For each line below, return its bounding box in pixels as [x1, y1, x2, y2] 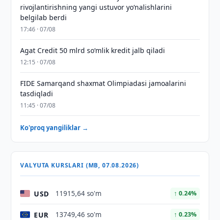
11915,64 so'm [55, 189, 102, 198]
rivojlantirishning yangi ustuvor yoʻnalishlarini [20, 2, 172, 12]
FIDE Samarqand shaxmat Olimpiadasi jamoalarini [20, 79, 187, 88]
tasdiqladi [20, 89, 54, 98]
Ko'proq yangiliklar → [20, 123, 89, 132]
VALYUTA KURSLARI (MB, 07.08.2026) [20, 161, 139, 169]
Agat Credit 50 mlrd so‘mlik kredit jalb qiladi [20, 46, 165, 55]
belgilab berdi [20, 13, 67, 22]
